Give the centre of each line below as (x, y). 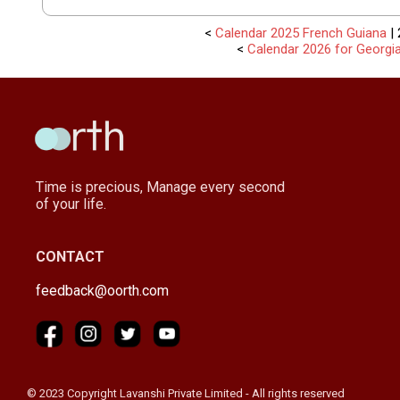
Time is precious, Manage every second (160, 187)
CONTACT (70, 256)
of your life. (71, 204)
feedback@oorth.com (102, 290)
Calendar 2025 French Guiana (301, 33)
